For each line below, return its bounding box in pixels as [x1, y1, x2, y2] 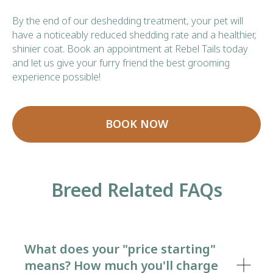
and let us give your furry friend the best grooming [12, 55, 230, 69]
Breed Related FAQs [51, 177, 222, 202]
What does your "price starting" [24, 240, 216, 257]
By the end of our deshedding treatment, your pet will [12, 13, 243, 27]
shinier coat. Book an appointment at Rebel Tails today [12, 41, 248, 55]
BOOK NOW [105, 116, 168, 132]
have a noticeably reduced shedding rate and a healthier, [12, 27, 257, 41]
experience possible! [12, 69, 101, 83]
